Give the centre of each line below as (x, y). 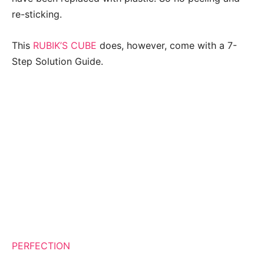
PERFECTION (41, 245)
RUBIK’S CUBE (65, 45)
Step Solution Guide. (57, 61)
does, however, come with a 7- (167, 45)
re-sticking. (37, 14)
